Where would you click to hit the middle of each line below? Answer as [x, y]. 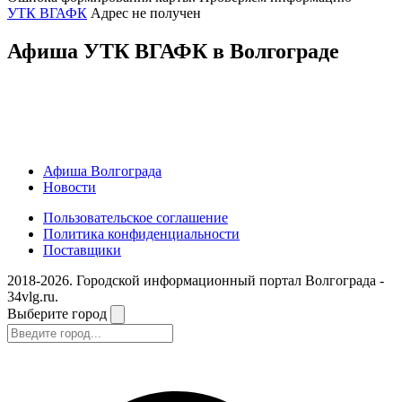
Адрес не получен [146, 13]
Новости [70, 187]
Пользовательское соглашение [135, 217]
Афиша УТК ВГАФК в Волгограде [173, 51]
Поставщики [82, 249]
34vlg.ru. [33, 296]
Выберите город [59, 313]
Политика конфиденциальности [141, 233]
